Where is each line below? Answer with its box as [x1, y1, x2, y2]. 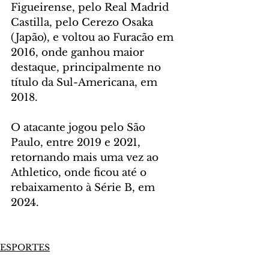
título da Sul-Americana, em [11, 76, 160, 89]
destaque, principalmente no [11, 61, 164, 74]
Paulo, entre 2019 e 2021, [11, 136, 144, 150]
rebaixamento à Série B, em [11, 181, 158, 195]
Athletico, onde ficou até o [11, 166, 150, 180]
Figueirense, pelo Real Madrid [11, 1, 172, 14]
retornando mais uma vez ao [11, 151, 162, 165]
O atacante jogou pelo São [11, 121, 148, 134]
